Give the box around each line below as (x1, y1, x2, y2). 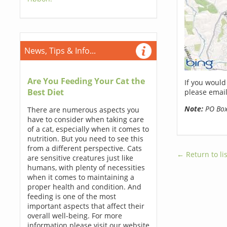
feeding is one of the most (27, 192, 116, 201)
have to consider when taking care (27, 115, 144, 124)
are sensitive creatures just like (27, 153, 133, 163)
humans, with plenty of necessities (27, 163, 145, 172)
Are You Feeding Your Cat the (27, 75, 145, 87)
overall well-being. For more (27, 211, 122, 220)
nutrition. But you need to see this (27, 134, 143, 143)
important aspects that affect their (27, 201, 144, 211)
